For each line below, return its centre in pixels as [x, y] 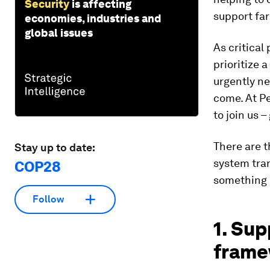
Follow [48, 199]
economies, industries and [93, 18]
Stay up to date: [55, 147]
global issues [59, 33]
